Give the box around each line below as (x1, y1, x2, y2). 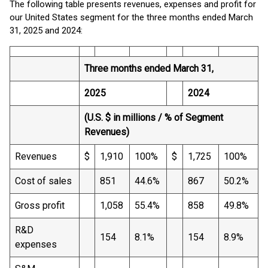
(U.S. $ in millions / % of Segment (84, 112, 223, 123)
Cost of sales (15, 175, 72, 187)
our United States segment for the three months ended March (10, 12, 253, 23)
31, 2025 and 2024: (10, 25, 83, 36)
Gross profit (15, 200, 65, 211)
